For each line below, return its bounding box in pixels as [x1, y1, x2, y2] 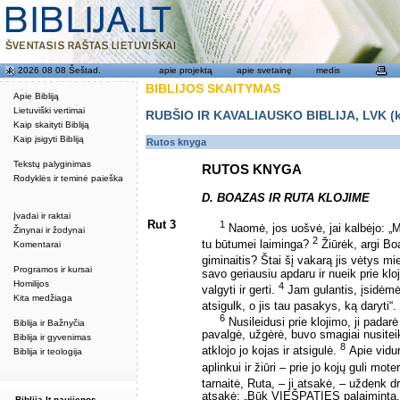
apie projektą [158, 65, 212, 75]
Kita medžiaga [13, 293, 72, 303]
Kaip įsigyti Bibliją [13, 134, 84, 144]
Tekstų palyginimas [13, 159, 91, 169]
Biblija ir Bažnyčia [13, 318, 85, 328]
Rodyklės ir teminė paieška [13, 173, 123, 183]
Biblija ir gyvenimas [13, 332, 91, 342]
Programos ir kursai [13, 264, 92, 274]
